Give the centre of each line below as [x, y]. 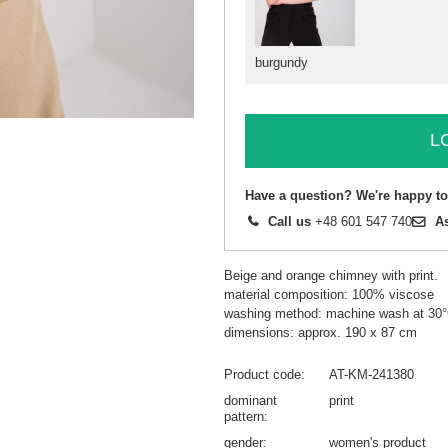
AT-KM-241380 [371, 374]
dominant [250, 400]
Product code [262, 374]
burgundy [281, 62]
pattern [244, 416]
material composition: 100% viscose [329, 294]
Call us [289, 221]
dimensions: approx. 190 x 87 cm [320, 332]
